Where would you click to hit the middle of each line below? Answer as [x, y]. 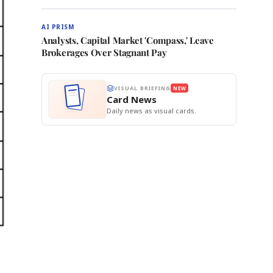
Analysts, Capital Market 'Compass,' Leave [128, 40]
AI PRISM [58, 27]
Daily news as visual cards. [151, 111]
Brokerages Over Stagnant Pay [104, 52]
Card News [132, 99]
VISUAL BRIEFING [143, 88]
